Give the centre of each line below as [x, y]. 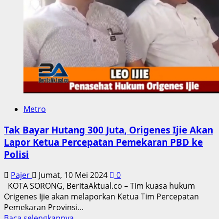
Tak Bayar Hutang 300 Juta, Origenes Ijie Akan [109, 130]
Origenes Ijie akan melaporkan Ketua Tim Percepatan [101, 196]
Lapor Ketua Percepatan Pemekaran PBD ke [103, 142]
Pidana [86, 23]
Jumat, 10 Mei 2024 [73, 175]
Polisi [16, 154]
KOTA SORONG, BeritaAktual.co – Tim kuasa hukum [99, 186]
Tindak [86, 12]
